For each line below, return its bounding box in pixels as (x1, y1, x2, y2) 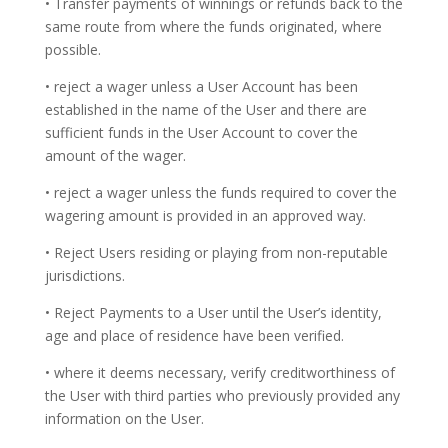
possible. (44, 40, 101, 59)
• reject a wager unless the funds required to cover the (44, 183, 397, 202)
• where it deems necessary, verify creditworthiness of (44, 363, 395, 382)
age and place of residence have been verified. (44, 326, 344, 345)
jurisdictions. (44, 266, 125, 285)
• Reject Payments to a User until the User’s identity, (44, 303, 382, 322)
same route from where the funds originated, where (44, 17, 382, 36)
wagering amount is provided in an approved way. (44, 206, 366, 225)
